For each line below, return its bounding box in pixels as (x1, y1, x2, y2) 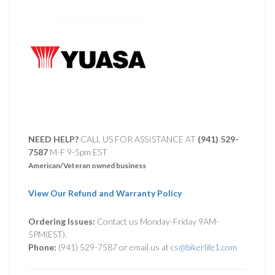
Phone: (28, 241, 56, 252)
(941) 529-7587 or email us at (56, 241, 171, 252)
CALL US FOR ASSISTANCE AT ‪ (79, 133, 198, 144)
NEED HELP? (28, 133, 79, 144)
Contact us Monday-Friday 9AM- (95, 215, 219, 227)
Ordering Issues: (28, 215, 95, 227)
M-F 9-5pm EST (48, 146, 107, 157)
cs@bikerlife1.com (171, 241, 237, 252)
